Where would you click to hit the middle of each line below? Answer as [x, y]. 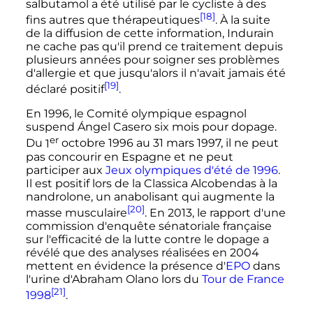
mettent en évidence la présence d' [125, 266]
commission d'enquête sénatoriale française [148, 226]
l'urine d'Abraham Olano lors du [114, 279]
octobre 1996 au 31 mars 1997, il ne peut [168, 143]
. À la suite [242, 20]
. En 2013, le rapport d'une [215, 213]
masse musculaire [76, 213]
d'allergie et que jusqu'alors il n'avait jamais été [155, 73]
